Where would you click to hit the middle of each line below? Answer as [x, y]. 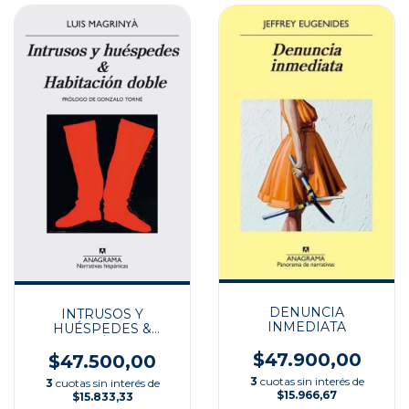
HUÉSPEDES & [102, 328]
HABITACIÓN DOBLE [102, 343]
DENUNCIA [307, 313]
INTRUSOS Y [102, 314]
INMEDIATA [307, 327]
